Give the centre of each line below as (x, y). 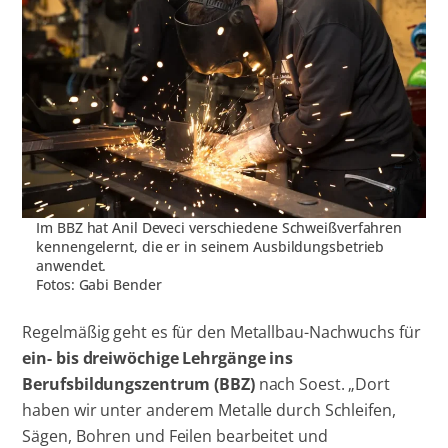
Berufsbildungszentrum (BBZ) (138, 383)
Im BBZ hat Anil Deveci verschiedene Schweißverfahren (219, 228)
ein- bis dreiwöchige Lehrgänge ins (158, 357)
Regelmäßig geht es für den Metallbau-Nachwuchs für (221, 331)
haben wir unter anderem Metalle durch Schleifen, (209, 409)
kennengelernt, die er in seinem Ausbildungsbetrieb (210, 247)
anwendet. (71, 266)
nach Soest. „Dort (322, 383)
